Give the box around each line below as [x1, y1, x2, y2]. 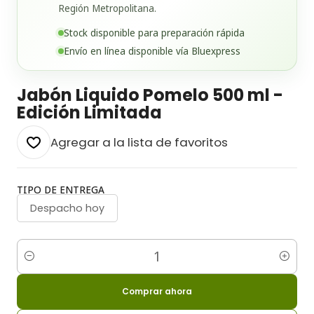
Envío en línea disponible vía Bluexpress [64, 44, 240, 57]
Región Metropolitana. [58, 1, 156, 15]
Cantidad [17, 257, 59, 271]
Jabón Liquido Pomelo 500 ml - [17, 83, 283, 107]
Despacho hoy [30, 200, 104, 215]
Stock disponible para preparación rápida [64, 26, 245, 39]
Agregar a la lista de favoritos [50, 133, 228, 151]
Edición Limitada [17, 100, 162, 124]
